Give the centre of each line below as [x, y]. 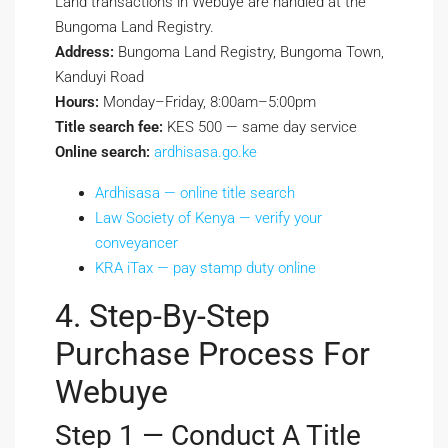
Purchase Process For [212, 354]
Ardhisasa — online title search [195, 193]
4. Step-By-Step [162, 316]
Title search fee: [109, 127]
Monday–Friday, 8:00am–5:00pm [207, 102]
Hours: [77, 102]
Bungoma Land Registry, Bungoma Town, [249, 52]
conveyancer [136, 243]
